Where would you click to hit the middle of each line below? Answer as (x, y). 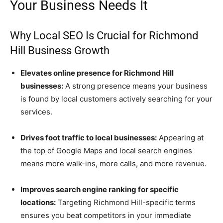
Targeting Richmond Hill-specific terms (126, 203)
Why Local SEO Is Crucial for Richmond (104, 36)
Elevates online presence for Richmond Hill (97, 73)
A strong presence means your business (135, 86)
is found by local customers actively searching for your (116, 99)
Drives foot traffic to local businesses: (89, 138)
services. (36, 112)
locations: (38, 203)
